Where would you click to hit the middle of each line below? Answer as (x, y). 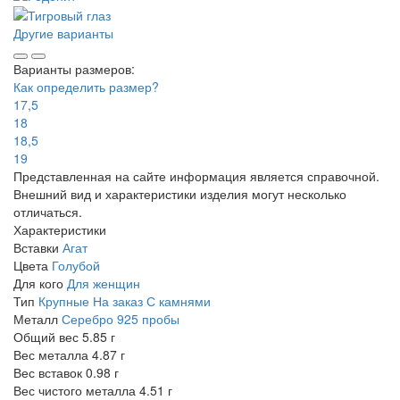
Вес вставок (48, 372)
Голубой (76, 265)
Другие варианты (63, 33)
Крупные (64, 300)
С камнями (179, 300)
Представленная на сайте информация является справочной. (196, 175)
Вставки (36, 247)
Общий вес (46, 336)
